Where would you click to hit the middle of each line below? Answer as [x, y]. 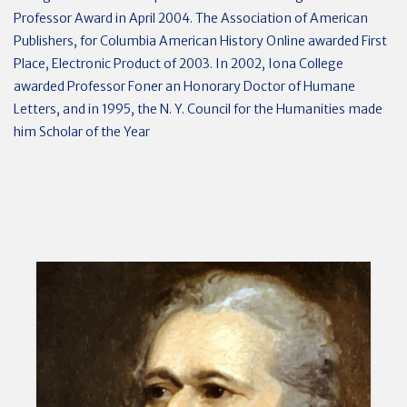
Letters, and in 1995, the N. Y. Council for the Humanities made [198, 109]
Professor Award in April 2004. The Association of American [191, 18]
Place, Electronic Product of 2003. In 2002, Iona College [179, 64]
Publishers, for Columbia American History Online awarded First [200, 41]
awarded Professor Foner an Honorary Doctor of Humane [184, 86]
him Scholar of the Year [82, 132]
